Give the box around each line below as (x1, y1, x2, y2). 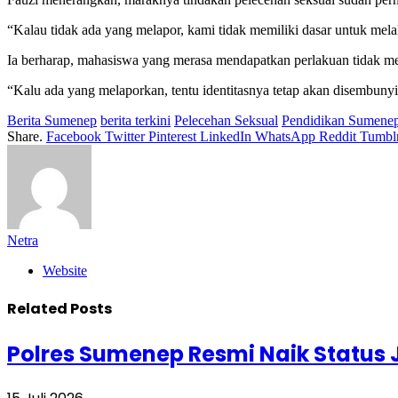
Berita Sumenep (7, 112, 97, 128)
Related (7, 298, 70, 320)
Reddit (319, 128, 356, 144)
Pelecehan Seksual (174, 112, 278, 128)
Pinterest (148, 128, 196, 144)
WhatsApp (255, 128, 315, 144)
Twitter (105, 128, 145, 144)
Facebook (46, 128, 101, 144)
